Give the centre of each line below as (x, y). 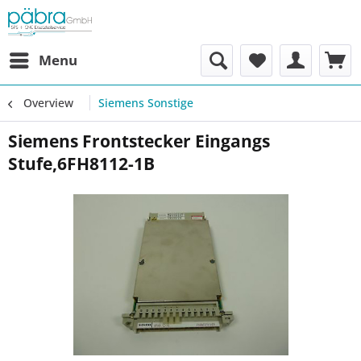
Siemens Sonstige (146, 103)
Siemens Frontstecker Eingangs (139, 141)
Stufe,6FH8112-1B (81, 164)
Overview (48, 103)
